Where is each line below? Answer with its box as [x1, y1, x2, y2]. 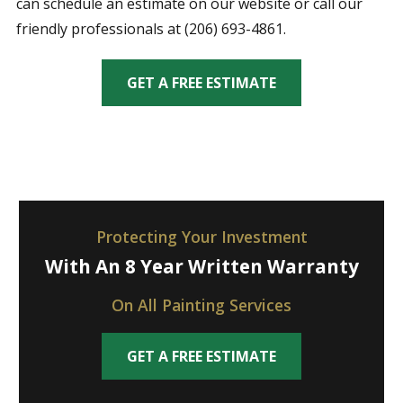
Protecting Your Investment [95, 225, 308, 247]
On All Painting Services [112, 293, 291, 316]
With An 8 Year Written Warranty [44, 253, 359, 279]
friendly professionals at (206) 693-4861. [15, 19, 286, 40]
